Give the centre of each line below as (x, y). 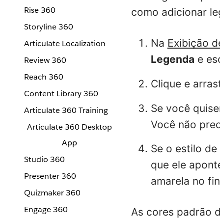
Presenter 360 (50, 176)
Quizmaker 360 (52, 193)
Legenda (172, 59)
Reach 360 (44, 77)
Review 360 (45, 60)
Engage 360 (46, 209)
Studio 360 (44, 159)
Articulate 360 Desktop (69, 127)
